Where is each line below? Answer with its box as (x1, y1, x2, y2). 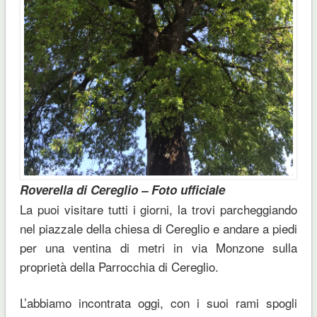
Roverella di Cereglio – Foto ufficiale (19, 180, 225, 198)
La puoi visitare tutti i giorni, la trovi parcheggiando (19, 200, 298, 218)
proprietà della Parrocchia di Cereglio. (19, 257, 219, 275)
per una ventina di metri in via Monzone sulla (19, 238, 298, 256)
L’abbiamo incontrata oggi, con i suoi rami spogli (19, 293, 298, 311)
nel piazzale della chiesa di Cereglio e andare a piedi (19, 219, 298, 237)
